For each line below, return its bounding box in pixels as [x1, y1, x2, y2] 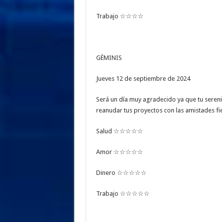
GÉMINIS [96, 54, 122, 62]
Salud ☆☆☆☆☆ [96, 127, 143, 135]
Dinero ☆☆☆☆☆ [96, 169, 147, 177]
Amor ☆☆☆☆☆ [96, 148, 143, 156]
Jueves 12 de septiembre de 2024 [96, 75, 190, 83]
